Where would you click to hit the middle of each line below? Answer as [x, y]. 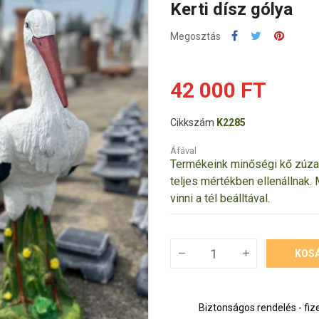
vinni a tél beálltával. [220, 198]
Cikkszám [192, 122]
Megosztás [195, 36]
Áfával [183, 151]
